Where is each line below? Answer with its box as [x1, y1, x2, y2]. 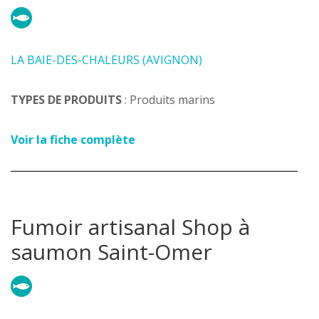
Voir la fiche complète [11, 132, 135, 147]
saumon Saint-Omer [11, 237, 212, 266]
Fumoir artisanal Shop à [11, 212, 250, 241]
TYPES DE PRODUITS [11, 92, 122, 108]
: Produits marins [122, 92, 215, 108]
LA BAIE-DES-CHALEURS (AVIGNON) [11, 52, 202, 68]
